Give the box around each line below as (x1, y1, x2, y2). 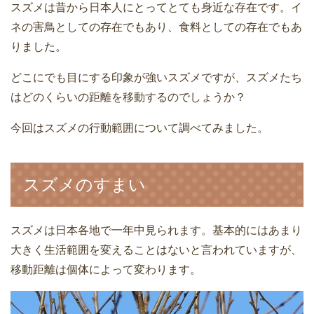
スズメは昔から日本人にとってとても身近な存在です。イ (11, 1, 302, 14)
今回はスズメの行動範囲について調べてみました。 (11, 122, 268, 135)
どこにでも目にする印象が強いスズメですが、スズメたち (11, 71, 302, 84)
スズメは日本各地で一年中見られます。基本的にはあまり (11, 224, 302, 237)
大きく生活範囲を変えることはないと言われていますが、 (11, 244, 302, 257)
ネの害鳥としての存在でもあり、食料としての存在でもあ (11, 21, 302, 34)
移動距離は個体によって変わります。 (11, 264, 201, 276)
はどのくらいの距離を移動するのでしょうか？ (11, 91, 246, 104)
